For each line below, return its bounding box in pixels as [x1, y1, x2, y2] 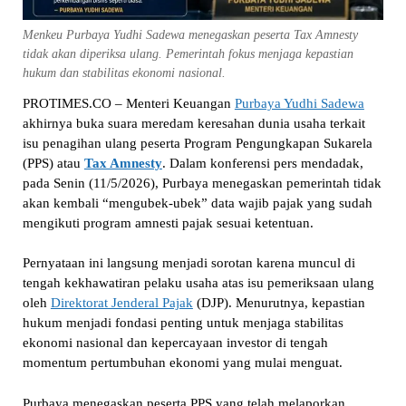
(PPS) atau [22, 155, 84, 170]
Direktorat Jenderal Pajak [50, 295, 193, 311]
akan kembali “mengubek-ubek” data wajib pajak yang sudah [22, 195, 372, 210]
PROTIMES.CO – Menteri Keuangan [22, 95, 235, 111]
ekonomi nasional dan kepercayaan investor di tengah [22, 335, 328, 351]
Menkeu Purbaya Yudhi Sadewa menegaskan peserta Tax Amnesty [22, 28, 358, 43]
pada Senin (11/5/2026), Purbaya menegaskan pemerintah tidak [22, 175, 382, 190]
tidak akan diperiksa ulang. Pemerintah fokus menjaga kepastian [22, 47, 353, 62]
